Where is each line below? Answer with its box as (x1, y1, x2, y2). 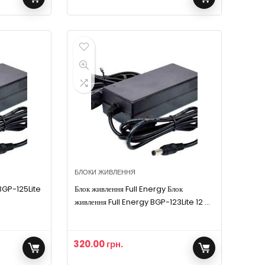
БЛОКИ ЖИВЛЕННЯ (75, 167, 136, 177)
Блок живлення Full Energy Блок (75, 183, 183, 195)
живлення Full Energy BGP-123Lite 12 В (75, 196, 211, 208)
